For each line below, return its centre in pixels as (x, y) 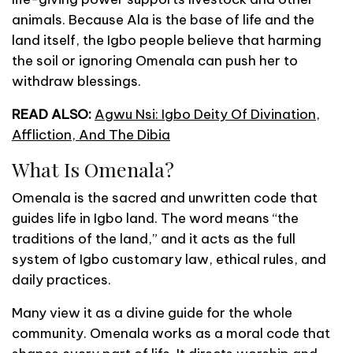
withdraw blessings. (76, 81)
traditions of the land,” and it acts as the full (154, 238)
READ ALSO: (53, 114)
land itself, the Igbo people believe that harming (167, 40)
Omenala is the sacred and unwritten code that (165, 197)
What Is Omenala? (93, 169)
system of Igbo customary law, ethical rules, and (169, 259)
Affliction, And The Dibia (91, 134)
